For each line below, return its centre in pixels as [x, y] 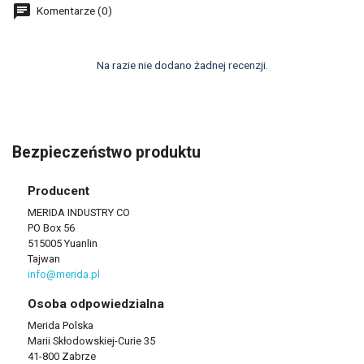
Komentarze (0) [73, 11]
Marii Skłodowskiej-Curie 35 [91, 341]
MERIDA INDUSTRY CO [78, 213]
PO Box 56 [51, 228]
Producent [58, 191]
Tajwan [43, 259]
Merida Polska [60, 326]
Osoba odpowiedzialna [95, 304]
